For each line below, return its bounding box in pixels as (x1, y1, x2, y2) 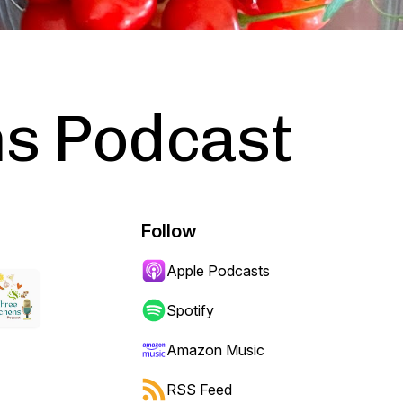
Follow (141, 220, 197, 242)
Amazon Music (166, 341, 264, 359)
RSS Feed (166, 381, 232, 399)
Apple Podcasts (166, 262, 270, 280)
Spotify (166, 301, 214, 319)
